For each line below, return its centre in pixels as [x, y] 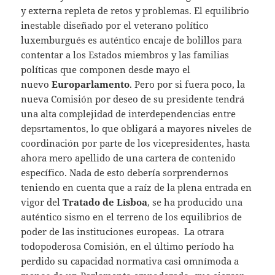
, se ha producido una [195, 202]
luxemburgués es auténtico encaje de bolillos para [132, 40]
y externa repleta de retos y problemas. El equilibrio [135, 11]
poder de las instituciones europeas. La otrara [123, 232]
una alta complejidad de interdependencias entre [129, 114]
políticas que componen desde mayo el [106, 70]
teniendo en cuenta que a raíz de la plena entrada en [137, 188]
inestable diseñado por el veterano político [115, 25]
